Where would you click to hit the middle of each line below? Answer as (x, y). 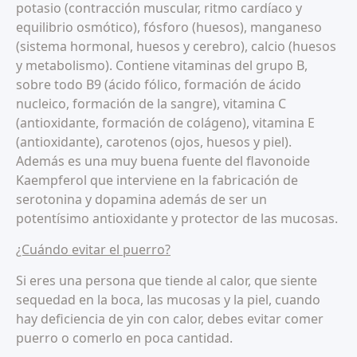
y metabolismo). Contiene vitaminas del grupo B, (162, 66)
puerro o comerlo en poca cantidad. (124, 338)
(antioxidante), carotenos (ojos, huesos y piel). (154, 142)
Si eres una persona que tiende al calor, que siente (167, 281)
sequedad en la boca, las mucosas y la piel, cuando (168, 300)
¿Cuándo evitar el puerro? (93, 250)
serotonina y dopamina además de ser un (141, 200)
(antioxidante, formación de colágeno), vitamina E (165, 123)
